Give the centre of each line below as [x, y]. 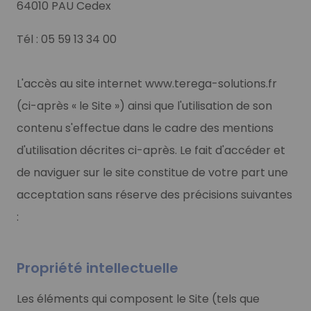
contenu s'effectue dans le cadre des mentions [145, 128]
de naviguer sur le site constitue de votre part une [152, 172]
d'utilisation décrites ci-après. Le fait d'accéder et [151, 150]
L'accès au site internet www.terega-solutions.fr [147, 83]
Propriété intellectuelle [98, 268]
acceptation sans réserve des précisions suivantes [154, 194]
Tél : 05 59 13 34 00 [67, 39]
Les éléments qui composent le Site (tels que [138, 299]
